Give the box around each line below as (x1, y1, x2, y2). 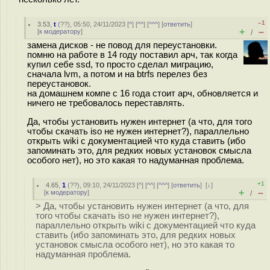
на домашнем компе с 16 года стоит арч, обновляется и (27, 89, 258, 98)
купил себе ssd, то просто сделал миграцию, (27, 60, 213, 69)
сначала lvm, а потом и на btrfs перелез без (27, 69, 207, 79)
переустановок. (27, 79, 91, 89)
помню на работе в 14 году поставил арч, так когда (27, 50, 237, 60)
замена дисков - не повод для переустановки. (27, 40, 217, 50)
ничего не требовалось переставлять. (27, 98, 184, 108)
